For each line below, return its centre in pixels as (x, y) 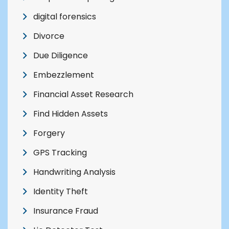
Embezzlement (64, 75)
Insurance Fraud (66, 211)
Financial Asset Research (83, 94)
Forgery (49, 133)
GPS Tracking (60, 152)
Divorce (49, 36)
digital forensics (65, 16)
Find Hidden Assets (71, 113)
